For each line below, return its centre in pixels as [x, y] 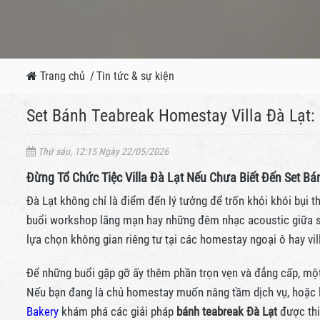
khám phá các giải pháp [119, 311]
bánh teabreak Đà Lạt [227, 311]
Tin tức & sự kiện [135, 76]
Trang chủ [62, 76]
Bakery [44, 311]
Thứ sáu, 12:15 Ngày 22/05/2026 [102, 151]
